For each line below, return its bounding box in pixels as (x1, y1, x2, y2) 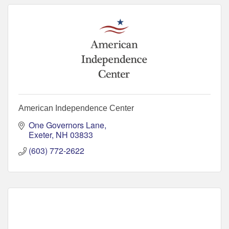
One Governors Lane (29, 119, 104, 131)
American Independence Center (18, 104, 134, 113)
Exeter (29, 129, 52, 141)
